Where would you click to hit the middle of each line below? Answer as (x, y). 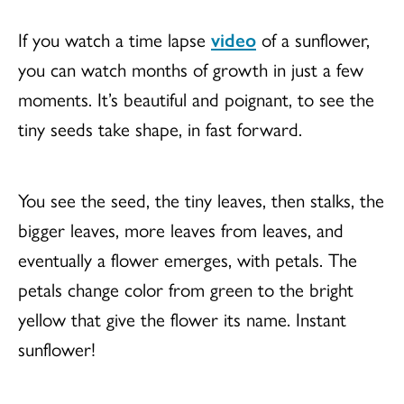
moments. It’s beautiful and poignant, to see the (196, 98)
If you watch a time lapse (115, 39)
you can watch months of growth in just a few (191, 69)
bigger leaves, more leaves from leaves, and (181, 229)
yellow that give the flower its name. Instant (182, 318)
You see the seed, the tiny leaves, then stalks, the (201, 199)
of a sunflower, (313, 39)
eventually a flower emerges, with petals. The (188, 259)
